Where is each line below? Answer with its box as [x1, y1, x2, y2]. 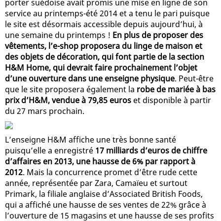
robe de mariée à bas [137, 83, 216, 95]
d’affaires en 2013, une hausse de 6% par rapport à [5, 155, 195, 167]
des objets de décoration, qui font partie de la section [5, 51, 204, 62]
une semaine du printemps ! [5, 29, 112, 40]
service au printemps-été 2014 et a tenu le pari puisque [5, 7, 210, 19]
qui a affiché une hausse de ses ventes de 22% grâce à [5, 199, 206, 210]
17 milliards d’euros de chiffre [95, 145, 207, 156]
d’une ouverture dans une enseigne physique [5, 73, 175, 84]
